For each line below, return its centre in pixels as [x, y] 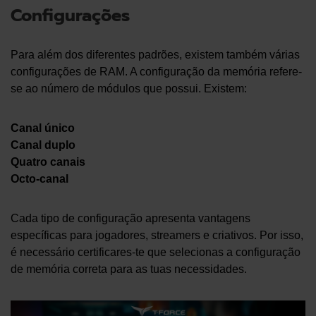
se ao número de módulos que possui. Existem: [129, 88]
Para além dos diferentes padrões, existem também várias [155, 54]
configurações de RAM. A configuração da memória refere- [156, 71]
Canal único [43, 128]
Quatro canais [48, 162]
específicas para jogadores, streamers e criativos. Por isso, [157, 235]
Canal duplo [43, 145]
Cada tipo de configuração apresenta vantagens [130, 218]
